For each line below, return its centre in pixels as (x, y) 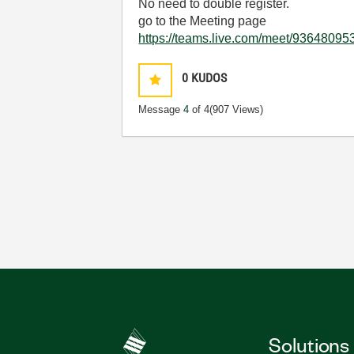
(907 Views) (237, 109)
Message (161, 109)
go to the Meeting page (203, 21)
